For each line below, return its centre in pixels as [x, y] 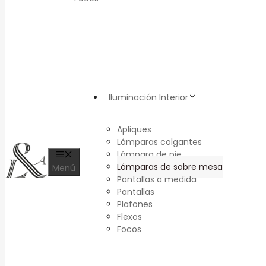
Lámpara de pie [149, 154]
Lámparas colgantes [159, 142]
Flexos [129, 217]
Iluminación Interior [148, 97]
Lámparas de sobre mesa [170, 167]
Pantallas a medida [157, 179]
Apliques [134, 129]
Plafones [135, 204]
